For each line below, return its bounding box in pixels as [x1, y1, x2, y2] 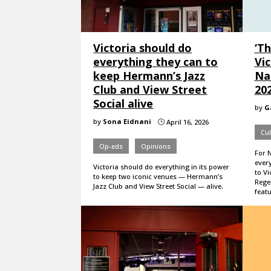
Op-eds [99, 141, 123, 151]
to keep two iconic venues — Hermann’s [93, 171, 223, 181]
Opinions [141, 141, 171, 151]
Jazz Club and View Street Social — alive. [93, 181, 224, 191]
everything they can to [93, 54, 218, 69]
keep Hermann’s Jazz [93, 68, 206, 83]
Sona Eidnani [103, 116, 152, 126]
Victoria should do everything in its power [93, 162, 230, 171]
